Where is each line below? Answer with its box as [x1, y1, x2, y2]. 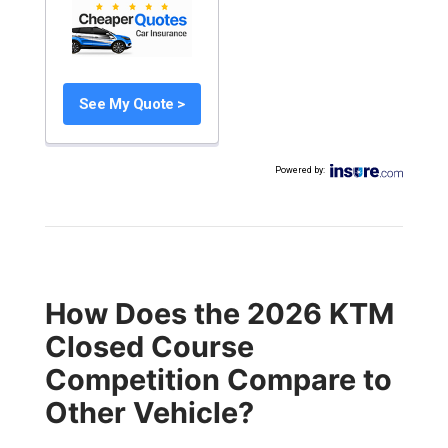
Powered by [275, 165, 324, 176]
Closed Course [44, 329, 254, 364]
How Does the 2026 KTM [44, 296, 394, 331]
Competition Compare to [44, 362, 392, 397]
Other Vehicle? [44, 395, 254, 430]
